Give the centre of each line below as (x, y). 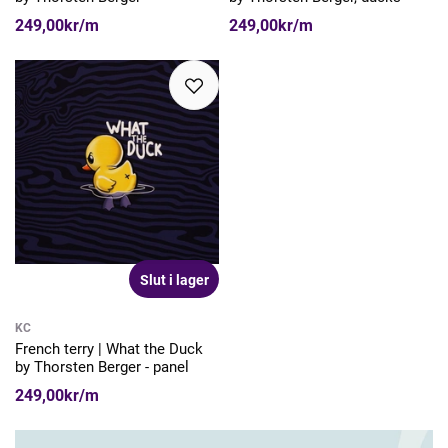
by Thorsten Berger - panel (102, 367)
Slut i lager (174, 280)
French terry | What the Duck (109, 349)
